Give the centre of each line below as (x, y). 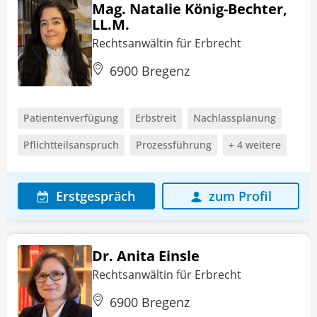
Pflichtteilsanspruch (71, 144)
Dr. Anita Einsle (146, 255)
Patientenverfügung (71, 117)
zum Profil (240, 196)
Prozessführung (174, 144)
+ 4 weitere (255, 144)
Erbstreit (156, 117)
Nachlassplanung (235, 117)
